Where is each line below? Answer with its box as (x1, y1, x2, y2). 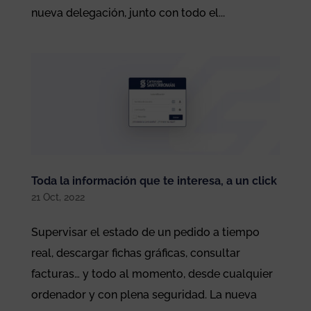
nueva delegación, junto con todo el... (31, 6, 225, 19)
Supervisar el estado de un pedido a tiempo (31, 225, 260, 239)
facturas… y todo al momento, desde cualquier (31, 267, 273, 280)
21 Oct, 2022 (31, 191, 85, 203)
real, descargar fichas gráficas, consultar (31, 246, 240, 260)
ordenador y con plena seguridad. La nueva (31, 287, 257, 301)
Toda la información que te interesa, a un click (31, 174, 277, 187)
